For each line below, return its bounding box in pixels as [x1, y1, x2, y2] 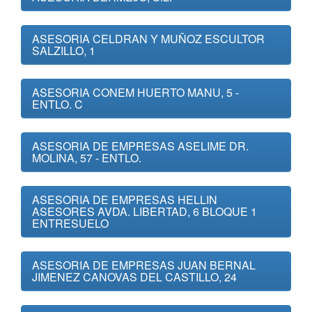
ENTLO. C [32, 96, 83, 112]
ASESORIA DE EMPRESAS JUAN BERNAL [32, 257, 256, 273]
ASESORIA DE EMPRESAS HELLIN [32, 192, 217, 208]
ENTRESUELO [32, 215, 109, 231]
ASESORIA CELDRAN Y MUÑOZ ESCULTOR [32, 31, 265, 47]
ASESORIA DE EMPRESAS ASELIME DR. [32, 138, 249, 154]
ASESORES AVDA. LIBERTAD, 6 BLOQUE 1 [32, 203, 257, 219]
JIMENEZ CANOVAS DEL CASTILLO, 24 [32, 269, 237, 285]
